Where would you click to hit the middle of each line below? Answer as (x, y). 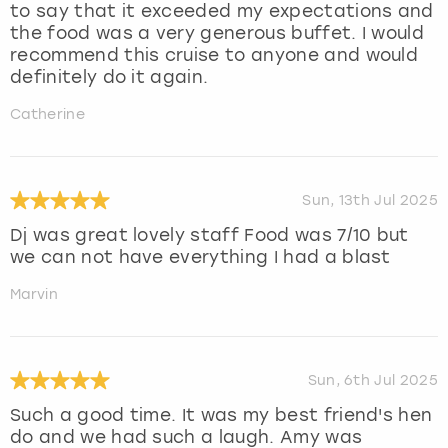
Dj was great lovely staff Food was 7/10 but (209, 234)
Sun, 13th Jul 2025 (370, 201)
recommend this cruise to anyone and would (214, 54)
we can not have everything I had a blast (200, 256)
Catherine (47, 114)
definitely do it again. (109, 76)
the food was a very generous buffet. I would (217, 32)
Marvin (34, 294)
